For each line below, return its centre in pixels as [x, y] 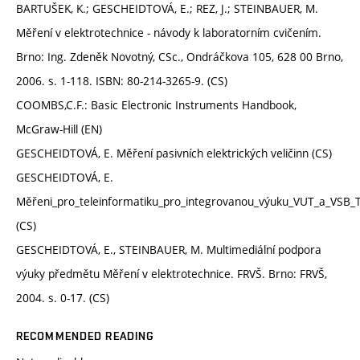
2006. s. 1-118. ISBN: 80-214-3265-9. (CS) [122, 80]
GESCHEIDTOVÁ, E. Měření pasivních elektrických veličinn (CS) [174, 153]
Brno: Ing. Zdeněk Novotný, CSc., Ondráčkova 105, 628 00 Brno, [180, 56]
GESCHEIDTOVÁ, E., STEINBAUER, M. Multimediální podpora [169, 249]
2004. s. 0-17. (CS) [63, 297]
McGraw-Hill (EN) [59, 129]
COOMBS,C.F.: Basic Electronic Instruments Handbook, [156, 104]
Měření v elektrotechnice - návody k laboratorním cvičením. [169, 32]
